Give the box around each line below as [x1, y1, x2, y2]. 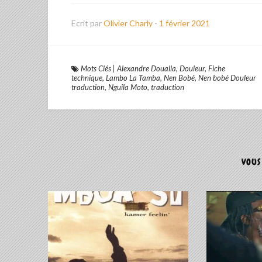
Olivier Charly [104, 18, 154, 29]
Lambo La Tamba [106, 73, 160, 83]
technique [71, 73, 102, 83]
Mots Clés [81, 64, 111, 74]
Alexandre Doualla [117, 64, 176, 74]
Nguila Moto [108, 82, 147, 92]
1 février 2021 [159, 18, 210, 29]
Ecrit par [71, 18, 104, 29]
